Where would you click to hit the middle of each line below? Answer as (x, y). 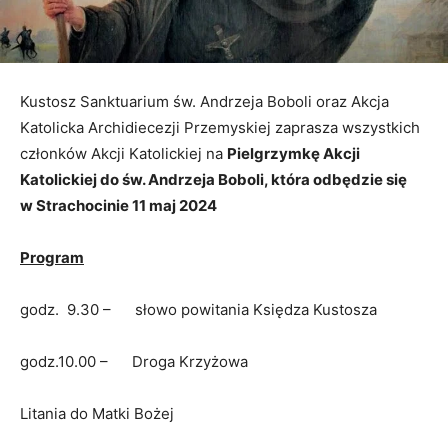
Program (52, 257)
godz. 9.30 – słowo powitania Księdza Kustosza (198, 309)
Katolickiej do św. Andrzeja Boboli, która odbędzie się (213, 179)
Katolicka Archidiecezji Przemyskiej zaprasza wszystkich (220, 127)
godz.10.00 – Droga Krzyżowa (134, 361)
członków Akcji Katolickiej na (123, 153)
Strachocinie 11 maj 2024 (126, 205)
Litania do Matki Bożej (97, 413)
